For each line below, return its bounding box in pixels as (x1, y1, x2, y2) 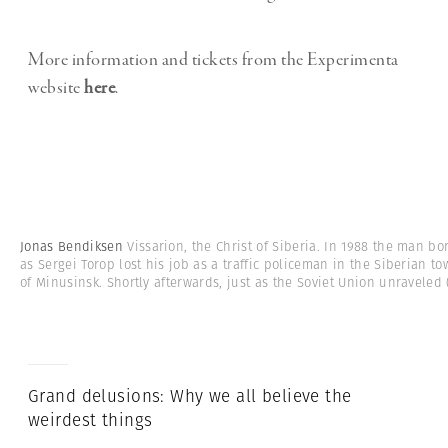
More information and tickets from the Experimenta (28, 48, 399, 73)
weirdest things (28, 408, 153, 433)
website (28, 76, 84, 101)
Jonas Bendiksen (20, 237, 128, 257)
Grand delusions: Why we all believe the (28, 384, 352, 409)
